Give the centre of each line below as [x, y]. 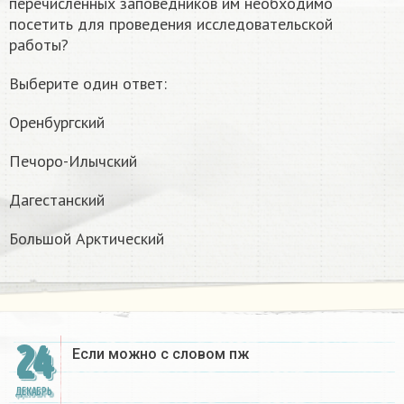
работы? [39, 45]
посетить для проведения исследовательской [171, 24]
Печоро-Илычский [73, 161]
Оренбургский [57, 123]
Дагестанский [57, 200]
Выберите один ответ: [88, 84]
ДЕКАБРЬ [33, 392]
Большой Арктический [87, 239]
